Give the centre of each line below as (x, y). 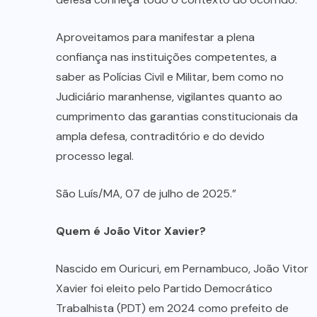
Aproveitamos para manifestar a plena (155, 38)
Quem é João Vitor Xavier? (131, 231)
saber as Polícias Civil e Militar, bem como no (170, 77)
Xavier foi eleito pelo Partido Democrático (164, 289)
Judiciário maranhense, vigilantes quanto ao (169, 97)
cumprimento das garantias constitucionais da (177, 117)
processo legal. (95, 156)
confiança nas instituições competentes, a (166, 57)
